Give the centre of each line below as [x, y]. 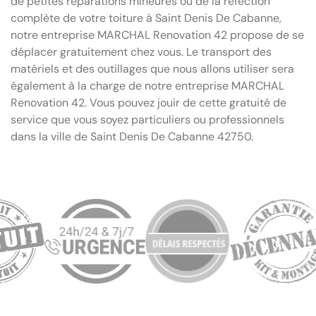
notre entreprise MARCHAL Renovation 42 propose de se [157, 35]
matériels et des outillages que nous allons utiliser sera [152, 68]
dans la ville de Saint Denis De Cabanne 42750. [132, 136]
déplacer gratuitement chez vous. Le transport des [141, 51]
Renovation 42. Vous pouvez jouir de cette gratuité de [148, 102]
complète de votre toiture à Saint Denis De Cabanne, [146, 18]
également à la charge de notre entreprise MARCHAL [147, 85]
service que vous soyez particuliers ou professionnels [147, 119]
